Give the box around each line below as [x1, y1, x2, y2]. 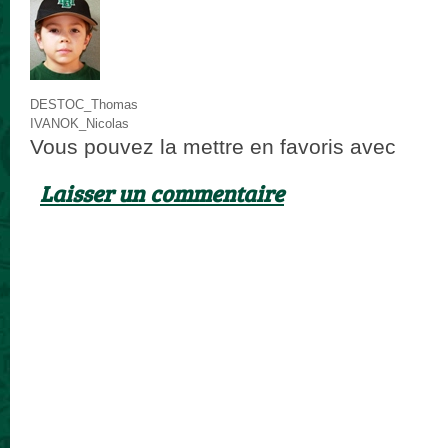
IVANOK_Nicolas [30, 116, 129, 131]
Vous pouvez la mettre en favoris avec [30, 135, 402, 158]
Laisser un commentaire [40, 178, 284, 208]
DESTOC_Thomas [30, 97, 138, 112]
